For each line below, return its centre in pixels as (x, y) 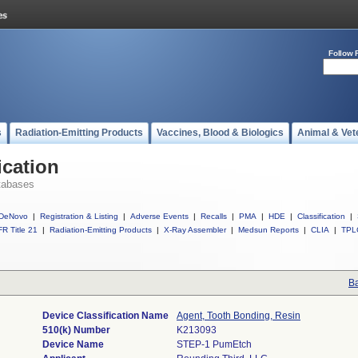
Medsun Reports (268, 230)
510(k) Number (76, 330)
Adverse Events (159, 216)
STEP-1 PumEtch (214, 344)
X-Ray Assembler (195, 230)
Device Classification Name (105, 316)
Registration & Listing (79, 216)
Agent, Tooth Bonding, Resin (239, 316)
